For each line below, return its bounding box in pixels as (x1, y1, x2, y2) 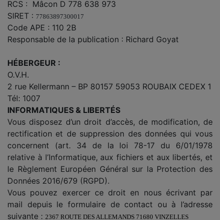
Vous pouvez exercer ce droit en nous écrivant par (7, 187, 213, 197)
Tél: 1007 (7, 93, 40, 103)
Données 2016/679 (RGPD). (7, 175, 110, 186)
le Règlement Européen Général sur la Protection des (7, 164, 213, 174)
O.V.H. (7, 69, 29, 80)
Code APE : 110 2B (7, 22, 76, 32)
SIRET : (7, 10, 36, 21)
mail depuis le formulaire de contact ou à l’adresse (7, 199, 213, 209)
